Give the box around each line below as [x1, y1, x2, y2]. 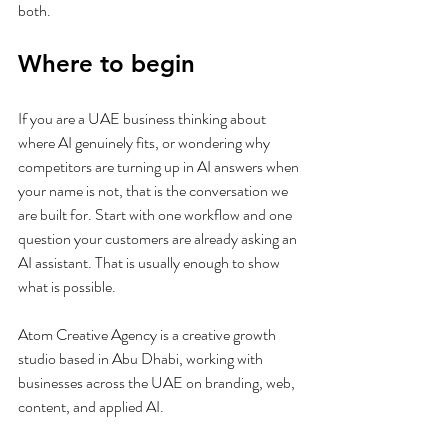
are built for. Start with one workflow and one [18, 203, 295, 226]
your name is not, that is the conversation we [18, 179, 291, 202]
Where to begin [18, 49, 195, 78]
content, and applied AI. [18, 395, 164, 418]
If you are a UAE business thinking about [18, 107, 269, 130]
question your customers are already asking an [18, 227, 300, 250]
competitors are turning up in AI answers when [18, 155, 302, 178]
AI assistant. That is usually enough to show [18, 251, 283, 274]
